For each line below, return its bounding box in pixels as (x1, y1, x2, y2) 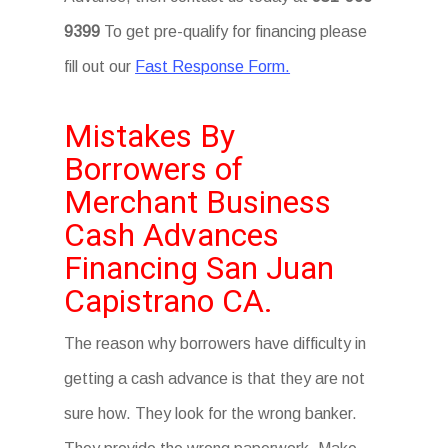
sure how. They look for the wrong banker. (64, 405, 358, 422)
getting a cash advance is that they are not (64, 370, 366, 387)
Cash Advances (64, 216, 280, 254)
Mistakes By (64, 117, 236, 155)
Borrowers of (64, 150, 244, 188)
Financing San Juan (64, 249, 335, 287)
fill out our (64, 58, 136, 75)
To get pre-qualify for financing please (100, 23, 368, 40)
